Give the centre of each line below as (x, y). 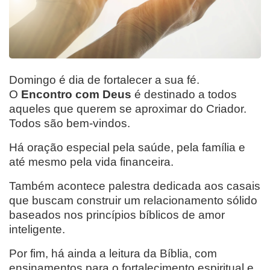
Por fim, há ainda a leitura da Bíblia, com (113, 253)
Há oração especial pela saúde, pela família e (127, 147)
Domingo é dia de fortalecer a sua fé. (104, 80)
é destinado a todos (184, 94)
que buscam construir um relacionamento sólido (133, 200)
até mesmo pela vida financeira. (91, 162)
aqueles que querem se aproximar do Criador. (128, 108)
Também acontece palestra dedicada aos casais (135, 186)
